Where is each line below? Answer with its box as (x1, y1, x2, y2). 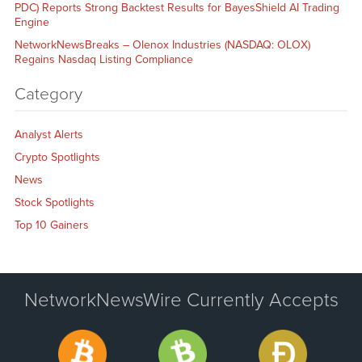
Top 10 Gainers (14, 217, 89, 232)
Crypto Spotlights (14, 149, 100, 164)
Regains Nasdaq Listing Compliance (14, 52, 193, 66)
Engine (14, 15, 49, 29)
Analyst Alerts (14, 127, 83, 141)
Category (14, 83, 82, 104)
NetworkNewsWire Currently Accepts (23, 288, 339, 312)
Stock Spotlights (14, 195, 95, 209)
